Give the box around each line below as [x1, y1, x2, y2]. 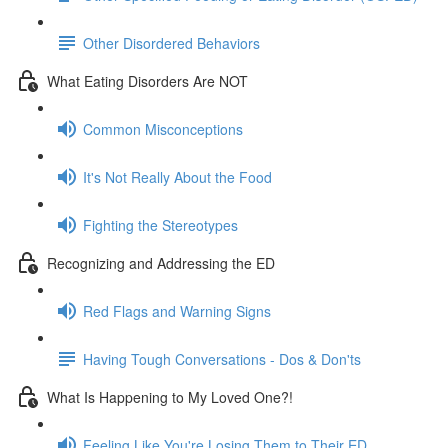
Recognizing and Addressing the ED [47, 252, 275, 273]
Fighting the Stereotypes [83, 214, 238, 235]
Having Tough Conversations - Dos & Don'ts [83, 348, 361, 369]
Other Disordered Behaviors [83, 32, 260, 53]
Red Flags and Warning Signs [83, 300, 271, 321]
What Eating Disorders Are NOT [47, 70, 248, 91]
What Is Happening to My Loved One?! [47, 386, 293, 407]
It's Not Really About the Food [83, 166, 272, 187]
